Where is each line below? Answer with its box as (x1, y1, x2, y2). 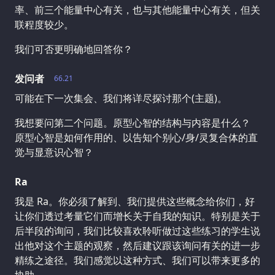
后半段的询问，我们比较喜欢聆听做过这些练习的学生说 (15, 224, 260, 238)
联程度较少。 (15, 18, 74, 32)
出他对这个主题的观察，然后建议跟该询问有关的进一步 (15, 239, 260, 253)
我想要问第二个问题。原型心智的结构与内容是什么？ (15, 116, 250, 130)
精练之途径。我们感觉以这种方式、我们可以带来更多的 (15, 254, 260, 268)
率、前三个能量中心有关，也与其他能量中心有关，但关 (15, 3, 260, 17)
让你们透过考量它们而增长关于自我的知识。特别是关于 (15, 209, 260, 223)
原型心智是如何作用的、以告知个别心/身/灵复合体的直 (15, 131, 258, 145)
